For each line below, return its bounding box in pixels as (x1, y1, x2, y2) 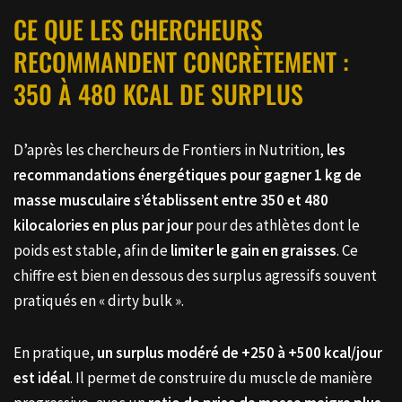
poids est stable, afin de (13, 240, 170, 260)
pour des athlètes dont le (193, 214, 360, 235)
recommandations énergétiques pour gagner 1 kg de (13, 164, 362, 185)
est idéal (13, 367, 70, 388)
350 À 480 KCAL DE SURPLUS (13, 74, 303, 112)
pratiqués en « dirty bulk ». (13, 290, 184, 310)
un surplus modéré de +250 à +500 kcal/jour (97, 342, 382, 363)
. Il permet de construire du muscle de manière (70, 367, 372, 388)
